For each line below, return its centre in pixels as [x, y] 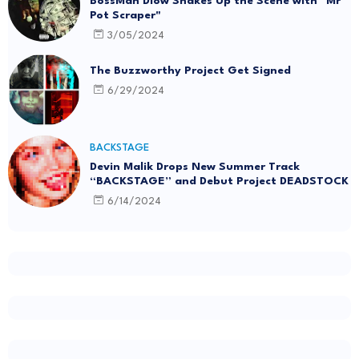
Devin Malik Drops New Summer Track [195, 167]
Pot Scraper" [125, 15]
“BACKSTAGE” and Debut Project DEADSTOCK [219, 181]
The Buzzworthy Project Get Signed [190, 71]
